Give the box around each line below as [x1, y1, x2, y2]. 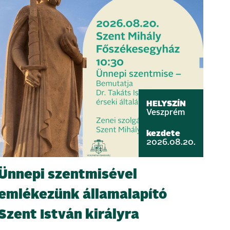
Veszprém [146, 108, 185, 117]
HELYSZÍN [146, 100, 186, 108]
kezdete [146, 129, 180, 138]
